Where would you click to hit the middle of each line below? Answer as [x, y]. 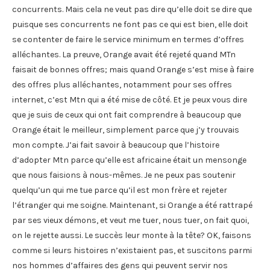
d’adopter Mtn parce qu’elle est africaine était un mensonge [129, 160]
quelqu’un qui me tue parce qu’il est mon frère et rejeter [120, 190]
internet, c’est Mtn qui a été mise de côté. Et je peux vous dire [130, 99]
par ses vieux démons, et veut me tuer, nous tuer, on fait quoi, [130, 220]
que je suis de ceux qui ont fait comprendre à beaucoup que [127, 115]
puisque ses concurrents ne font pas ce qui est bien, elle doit [130, 24]
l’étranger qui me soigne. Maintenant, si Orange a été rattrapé [132, 205]
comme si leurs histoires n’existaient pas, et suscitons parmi [132, 250]
